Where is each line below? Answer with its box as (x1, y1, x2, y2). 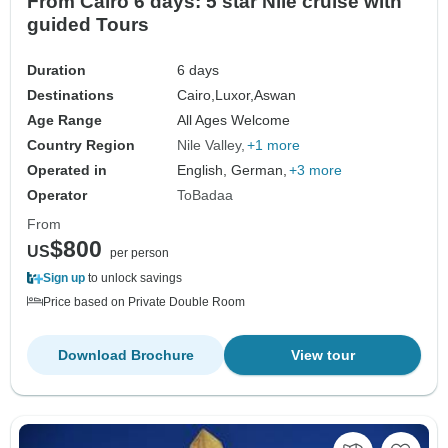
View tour (290, 347, 355, 364)
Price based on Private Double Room (43, 295, 245, 310)
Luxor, (215, 87, 255, 104)
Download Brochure (57, 347, 194, 364)
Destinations (27, 87, 114, 104)
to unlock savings (85, 271, 182, 286)
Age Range (27, 112, 102, 129)
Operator (27, 187, 87, 204)
